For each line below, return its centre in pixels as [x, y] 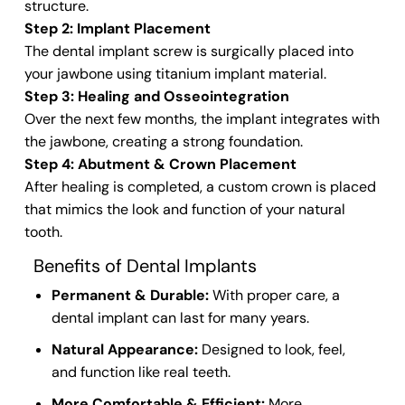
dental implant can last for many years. [180, 318]
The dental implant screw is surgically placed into [188, 51]
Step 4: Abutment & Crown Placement [160, 164]
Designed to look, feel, [271, 349]
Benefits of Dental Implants [145, 266]
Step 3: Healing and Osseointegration [158, 96]
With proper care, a [274, 295]
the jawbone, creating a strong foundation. [163, 141]
